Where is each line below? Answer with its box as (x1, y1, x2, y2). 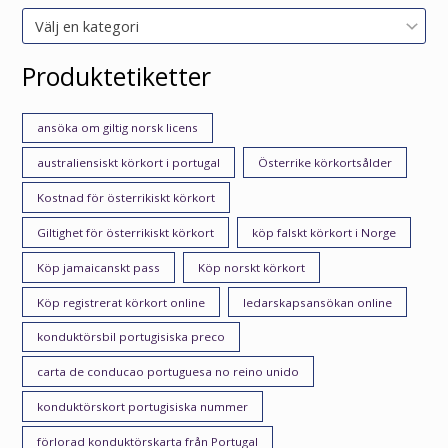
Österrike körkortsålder (258, 155, 393, 171)
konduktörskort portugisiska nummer (37, 399, 249, 415)
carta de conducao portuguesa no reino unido (37, 364, 300, 380)
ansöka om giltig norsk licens (37, 120, 199, 136)
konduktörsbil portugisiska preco (37, 329, 226, 345)
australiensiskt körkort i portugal (37, 155, 221, 171)
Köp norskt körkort (198, 259, 306, 275)
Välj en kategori (35, 15, 140, 36)
